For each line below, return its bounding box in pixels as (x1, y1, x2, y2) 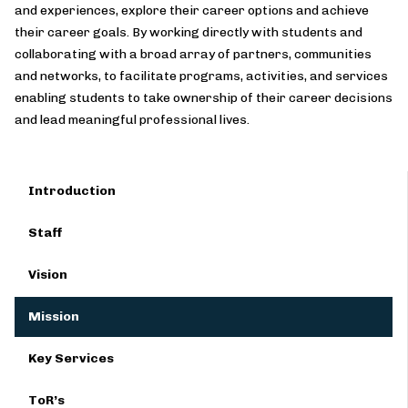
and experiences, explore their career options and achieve (15, 3, 369, 18)
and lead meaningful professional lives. (15, 112, 250, 127)
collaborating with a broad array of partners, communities (15, 46, 372, 62)
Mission (28, 309, 79, 324)
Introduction (28, 183, 116, 199)
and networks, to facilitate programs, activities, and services (15, 68, 388, 84)
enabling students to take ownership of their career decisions (15, 90, 393, 106)
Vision (28, 267, 67, 282)
